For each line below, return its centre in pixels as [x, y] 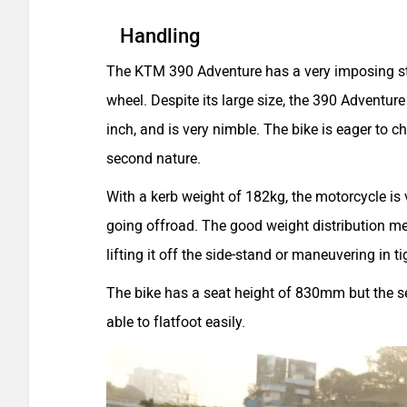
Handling [160, 36]
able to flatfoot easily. [178, 322]
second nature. [157, 159]
